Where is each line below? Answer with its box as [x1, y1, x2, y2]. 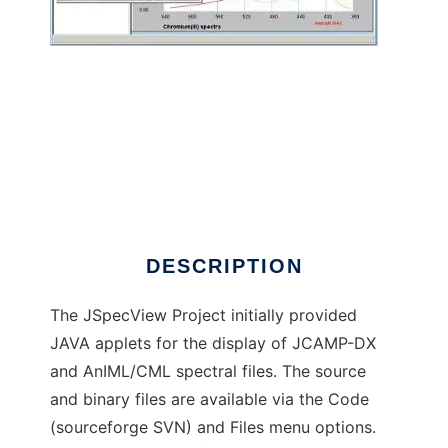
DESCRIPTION [145, 255, 303, 277]
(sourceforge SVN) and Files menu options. [50, 417, 376, 437]
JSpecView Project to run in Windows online [50, 151, 385, 171]
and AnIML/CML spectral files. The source [50, 361, 366, 381]
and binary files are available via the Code [50, 389, 369, 409]
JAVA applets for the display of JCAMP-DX [50, 333, 376, 353]
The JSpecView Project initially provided [50, 305, 357, 325]
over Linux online [50, 179, 179, 199]
